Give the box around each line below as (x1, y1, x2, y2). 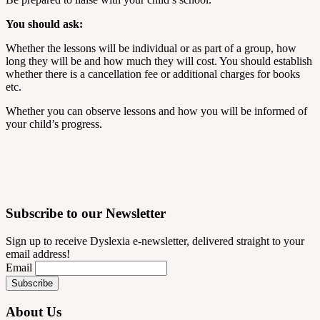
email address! (6, 247, 70, 260)
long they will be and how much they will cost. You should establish (6, 55, 312, 68)
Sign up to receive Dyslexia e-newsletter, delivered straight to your (6, 234, 304, 247)
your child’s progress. (6, 118, 102, 131)
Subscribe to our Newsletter (6, 206, 166, 221)
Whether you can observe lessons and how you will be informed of (6, 105, 307, 118)
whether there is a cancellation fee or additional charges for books (6, 68, 300, 81)
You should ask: (6, 18, 83, 31)
